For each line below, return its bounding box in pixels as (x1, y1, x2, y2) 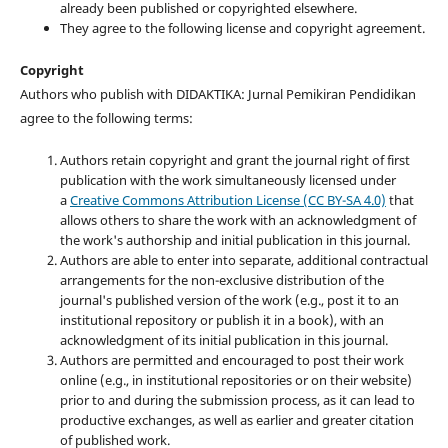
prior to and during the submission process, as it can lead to (59, 390, 415, 409)
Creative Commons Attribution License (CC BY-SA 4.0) (69, 190, 386, 209)
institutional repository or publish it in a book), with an (59, 310, 384, 329)
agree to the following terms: (19, 108, 193, 127)
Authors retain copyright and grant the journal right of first (59, 150, 410, 169)
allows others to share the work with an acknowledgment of (59, 210, 416, 229)
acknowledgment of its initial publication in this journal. (59, 330, 388, 349)
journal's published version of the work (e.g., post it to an (59, 290, 399, 309)
